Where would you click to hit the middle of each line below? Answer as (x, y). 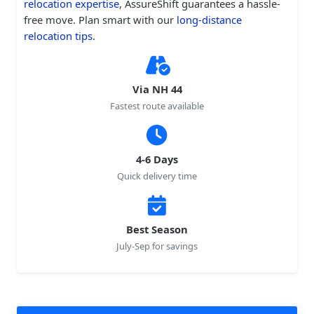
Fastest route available (157, 105)
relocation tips (58, 35)
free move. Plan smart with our (100, 19)
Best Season (157, 229)
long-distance (209, 19)
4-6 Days (157, 159)
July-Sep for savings (157, 246)
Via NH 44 (157, 89)
